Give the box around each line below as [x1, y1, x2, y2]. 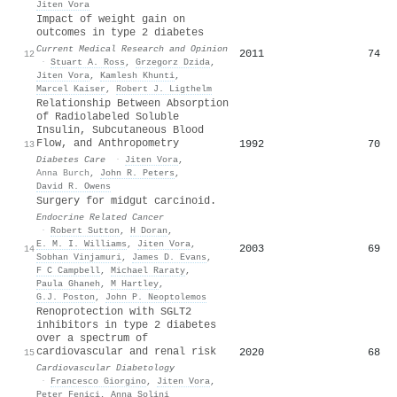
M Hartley [111, 277, 159, 289]
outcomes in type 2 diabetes [36, 26, 204, 39]
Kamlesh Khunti [100, 69, 175, 81]
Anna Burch [36, 167, 90, 178]
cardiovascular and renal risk [36, 345, 216, 358]
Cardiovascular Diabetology [36, 362, 175, 373]
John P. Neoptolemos [105, 291, 206, 302]
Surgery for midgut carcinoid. [36, 194, 216, 207]
